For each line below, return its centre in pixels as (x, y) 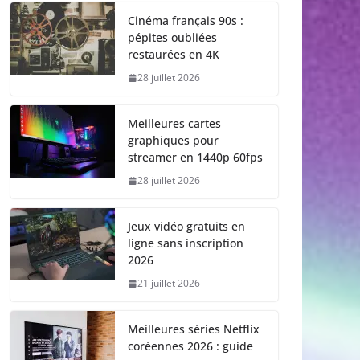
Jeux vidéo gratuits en (186, 227)
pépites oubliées (172, 38)
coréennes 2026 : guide (190, 346)
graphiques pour (173, 141)
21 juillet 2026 (169, 284)
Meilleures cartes (174, 124)
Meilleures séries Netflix (194, 329)
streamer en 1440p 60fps (195, 157)
